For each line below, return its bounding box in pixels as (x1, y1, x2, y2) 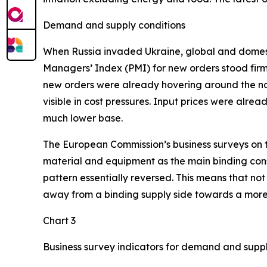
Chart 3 (43, 214, 76, 226)
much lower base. (43, 111, 123, 124)
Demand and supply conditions (43, 18, 185, 31)
